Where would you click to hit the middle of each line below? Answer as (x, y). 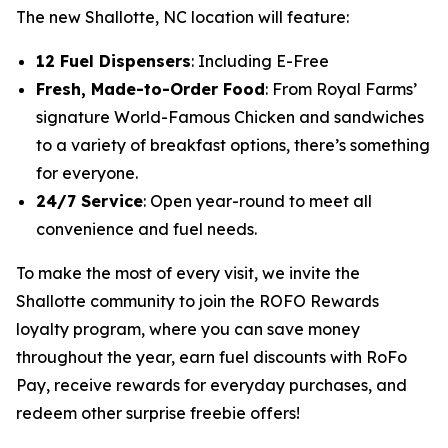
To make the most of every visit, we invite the (188, 273)
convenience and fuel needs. (146, 229)
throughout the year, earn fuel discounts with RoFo (211, 357)
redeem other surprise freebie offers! (158, 413)
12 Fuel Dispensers (113, 61)
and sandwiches (359, 117)
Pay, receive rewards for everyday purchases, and (211, 385)
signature (75, 117)
